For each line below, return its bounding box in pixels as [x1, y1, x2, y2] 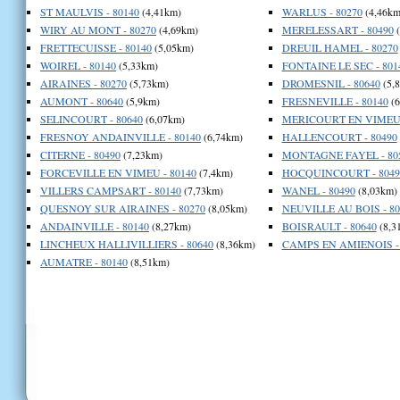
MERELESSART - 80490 [281, 21, 394, 37]
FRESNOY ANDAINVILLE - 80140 [40, 129, 201, 144]
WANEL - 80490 [281, 182, 355, 197]
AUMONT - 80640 [40, 93, 123, 108]
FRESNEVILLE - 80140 [281, 93, 388, 108]
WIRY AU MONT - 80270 [40, 21, 156, 37]
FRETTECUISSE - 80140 [40, 39, 152, 54]
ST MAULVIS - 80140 [40, 4, 139, 19]
